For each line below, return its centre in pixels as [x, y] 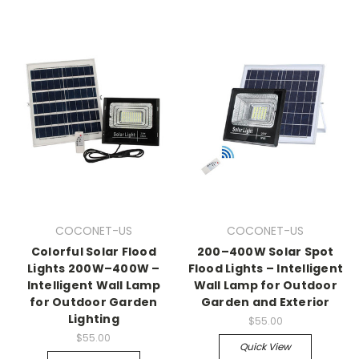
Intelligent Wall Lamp [93, 285]
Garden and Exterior [265, 302]
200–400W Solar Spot [265, 252]
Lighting [93, 319]
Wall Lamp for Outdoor [265, 285]
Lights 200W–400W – [94, 268]
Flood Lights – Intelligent [265, 268]
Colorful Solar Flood [93, 252]
